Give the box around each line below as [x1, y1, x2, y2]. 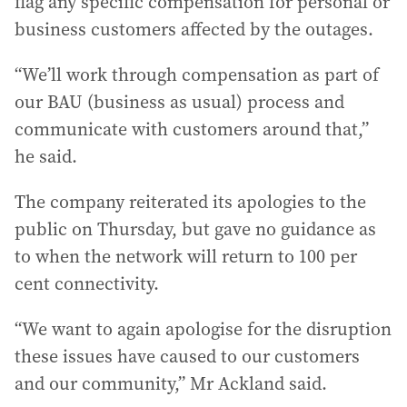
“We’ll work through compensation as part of [15, 62, 379, 88]
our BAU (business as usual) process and [15, 89, 344, 115]
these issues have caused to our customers [15, 343, 360, 370]
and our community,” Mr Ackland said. [15, 371, 327, 397]
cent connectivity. [15, 271, 159, 297]
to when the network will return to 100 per [15, 243, 357, 270]
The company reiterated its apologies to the [15, 189, 366, 215]
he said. [15, 144, 77, 170]
